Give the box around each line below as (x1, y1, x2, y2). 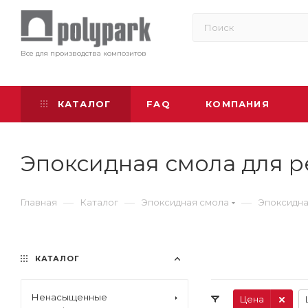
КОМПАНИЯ (206, 98, 269, 109)
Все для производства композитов (21, 49, 146, 58)
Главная (21, 197, 57, 208)
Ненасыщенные (32, 291, 107, 302)
